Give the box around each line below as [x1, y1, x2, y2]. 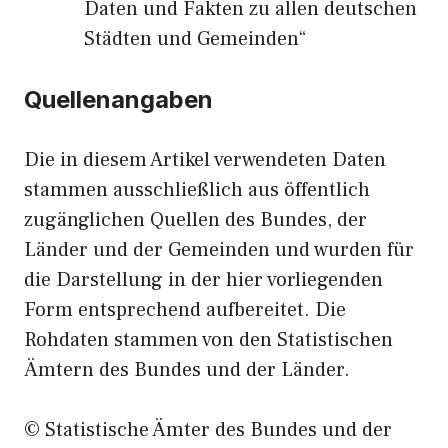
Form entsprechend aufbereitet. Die [24, 297, 346, 323]
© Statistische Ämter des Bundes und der [24, 417, 392, 443]
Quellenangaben [24, 85, 213, 114]
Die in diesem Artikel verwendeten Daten [24, 147, 386, 173]
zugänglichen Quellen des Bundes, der [24, 207, 367, 233]
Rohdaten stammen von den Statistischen [24, 327, 393, 353]
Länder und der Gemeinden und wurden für [24, 237, 414, 263]
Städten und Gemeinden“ [84, 26, 306, 52]
